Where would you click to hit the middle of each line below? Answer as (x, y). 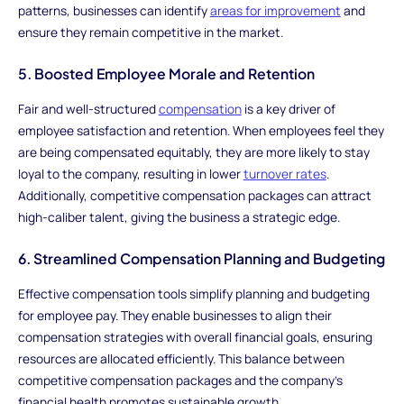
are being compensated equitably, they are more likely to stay (193, 151)
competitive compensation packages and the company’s (180, 381)
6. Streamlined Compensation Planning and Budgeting (201, 259)
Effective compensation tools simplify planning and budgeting (193, 294)
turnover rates (285, 173)
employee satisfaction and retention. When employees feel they (201, 130)
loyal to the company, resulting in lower (130, 173)
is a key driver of (288, 108)
